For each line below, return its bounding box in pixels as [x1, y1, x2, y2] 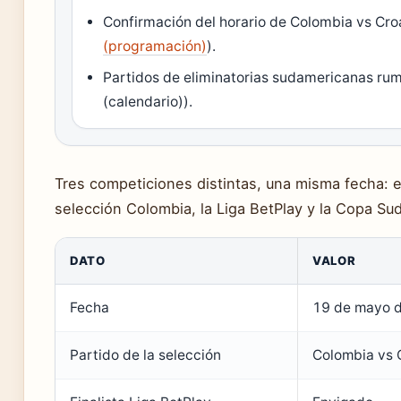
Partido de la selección [70, 346, 221, 363]
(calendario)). [103, 92, 193, 110]
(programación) [103, 37, 208, 55]
